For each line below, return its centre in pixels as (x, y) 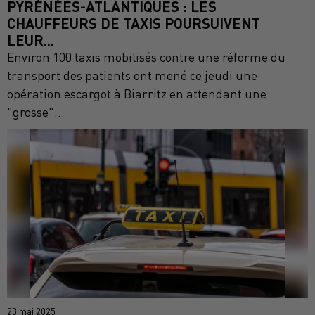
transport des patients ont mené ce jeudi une (132, 75)
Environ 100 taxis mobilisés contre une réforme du (146, 57)
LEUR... (31, 39)
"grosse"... (36, 112)
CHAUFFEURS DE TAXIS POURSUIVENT (134, 22)
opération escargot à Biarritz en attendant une (137, 94)
